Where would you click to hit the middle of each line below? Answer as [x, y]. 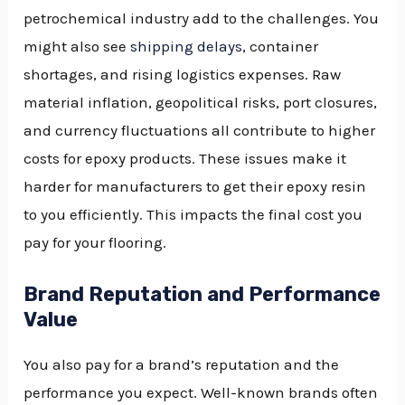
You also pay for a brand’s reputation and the [182, 364]
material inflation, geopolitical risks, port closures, [201, 103]
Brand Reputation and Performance [202, 294]
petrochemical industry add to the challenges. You [202, 19]
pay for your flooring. [95, 243]
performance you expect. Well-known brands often [201, 392]
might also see [77, 47]
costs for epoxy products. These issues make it [185, 159]
